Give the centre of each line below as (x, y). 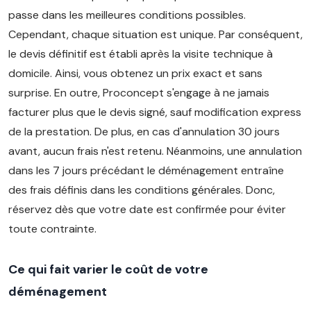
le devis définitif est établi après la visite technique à (141, 54)
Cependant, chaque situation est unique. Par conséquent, (155, 34)
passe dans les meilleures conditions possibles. (127, 15)
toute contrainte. (52, 229)
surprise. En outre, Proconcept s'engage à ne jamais (139, 93)
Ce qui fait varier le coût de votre (108, 269)
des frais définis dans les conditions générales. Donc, (142, 190)
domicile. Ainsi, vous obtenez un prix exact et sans (135, 73)
